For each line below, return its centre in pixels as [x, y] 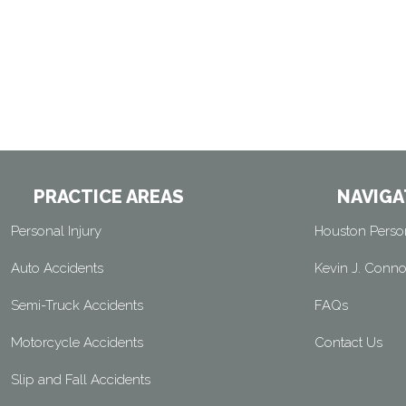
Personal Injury [56, 231]
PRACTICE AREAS [109, 197]
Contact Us [348, 343]
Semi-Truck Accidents [77, 305]
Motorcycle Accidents [77, 343]
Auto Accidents [57, 268]
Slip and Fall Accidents [81, 380]
